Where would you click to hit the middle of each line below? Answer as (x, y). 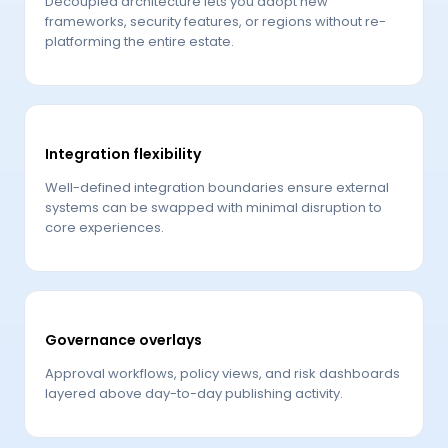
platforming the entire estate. (139, 42)
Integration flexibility (123, 154)
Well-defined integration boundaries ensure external (217, 188)
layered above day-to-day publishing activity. (194, 393)
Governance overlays (123, 339)
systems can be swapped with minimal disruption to (213, 208)
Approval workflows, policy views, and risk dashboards (222, 373)
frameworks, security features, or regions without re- (215, 22)
